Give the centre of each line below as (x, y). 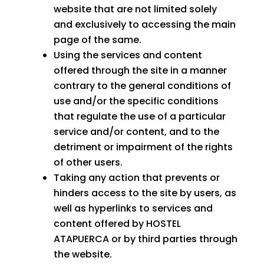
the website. (82, 255)
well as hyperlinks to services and (133, 209)
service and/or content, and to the (136, 132)
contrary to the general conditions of (142, 86)
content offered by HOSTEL (117, 224)
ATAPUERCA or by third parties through (145, 239)
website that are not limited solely (135, 9)
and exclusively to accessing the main (144, 25)
